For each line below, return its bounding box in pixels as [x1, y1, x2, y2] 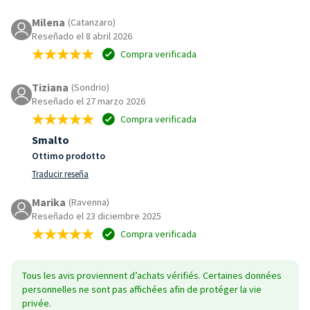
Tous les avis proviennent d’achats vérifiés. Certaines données [22, 268, 282, 282]
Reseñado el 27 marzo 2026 [32, 94, 145, 107]
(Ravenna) [69, 195, 109, 208]
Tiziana [32, 80, 69, 94]
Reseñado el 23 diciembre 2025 [32, 209, 161, 222]
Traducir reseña [32, 167, 89, 180]
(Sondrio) [71, 80, 109, 93]
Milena [32, 15, 65, 29]
